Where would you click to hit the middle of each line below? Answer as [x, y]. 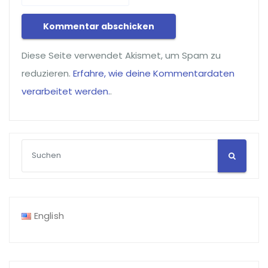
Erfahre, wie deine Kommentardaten [154, 73]
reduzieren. [47, 73]
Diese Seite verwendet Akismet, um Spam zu [121, 55]
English [49, 215]
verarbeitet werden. [66, 91]
